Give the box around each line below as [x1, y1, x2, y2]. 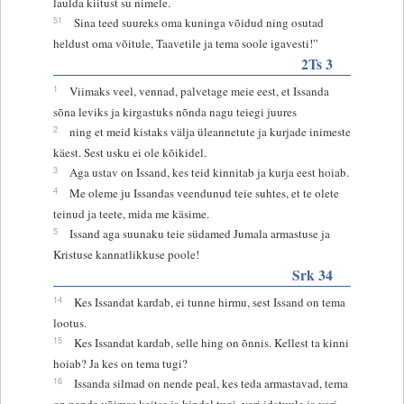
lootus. [52, 314, 87, 331]
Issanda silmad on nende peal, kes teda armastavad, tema [73, 374, 348, 391]
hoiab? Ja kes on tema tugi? [52, 354, 188, 372]
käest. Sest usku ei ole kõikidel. [52, 143, 207, 161]
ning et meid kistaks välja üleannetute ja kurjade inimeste [69, 123, 351, 140]
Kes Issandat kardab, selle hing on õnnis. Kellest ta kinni [73, 334, 349, 351]
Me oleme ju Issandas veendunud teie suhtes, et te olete [69, 184, 339, 201]
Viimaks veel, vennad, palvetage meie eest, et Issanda [69, 82, 329, 99]
